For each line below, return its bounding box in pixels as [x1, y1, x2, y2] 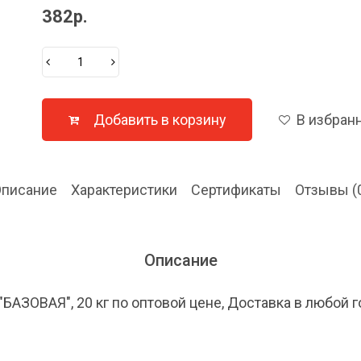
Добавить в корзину [93, 111, 226, 128]
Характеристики [70, 181, 177, 198]
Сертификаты [190, 181, 281, 198]
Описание [143, 251, 218, 270]
